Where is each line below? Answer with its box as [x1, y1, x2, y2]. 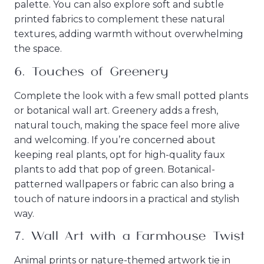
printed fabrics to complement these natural [14, 14, 225, 25]
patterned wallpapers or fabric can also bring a [14, 178, 234, 190]
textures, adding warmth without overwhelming [14, 28, 243, 40]
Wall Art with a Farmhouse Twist [31, 230, 245, 243]
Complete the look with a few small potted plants [14, 90, 248, 101]
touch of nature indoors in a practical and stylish [14, 193, 239, 204]
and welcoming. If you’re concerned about [14, 134, 216, 146]
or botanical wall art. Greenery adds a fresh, [14, 104, 218, 116]
